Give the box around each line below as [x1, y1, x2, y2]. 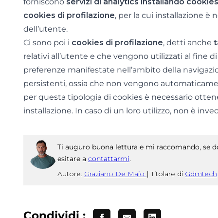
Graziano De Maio [84, 169, 146, 178]
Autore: [57, 169, 84, 178]
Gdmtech [185, 169, 217, 178]
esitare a [57, 154, 88, 163]
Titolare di [151, 169, 185, 178]
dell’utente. [23, 24, 68, 34]
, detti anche [163, 38, 214, 47]
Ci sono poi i [23, 38, 72, 47]
